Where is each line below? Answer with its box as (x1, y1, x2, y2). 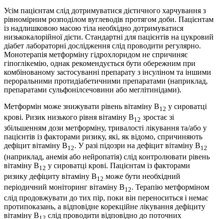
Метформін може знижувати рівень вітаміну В (4, 102, 159, 110)
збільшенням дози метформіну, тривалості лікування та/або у (4, 124, 207, 132)
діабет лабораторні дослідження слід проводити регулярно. (4, 42, 201, 50)
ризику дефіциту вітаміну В (4, 172, 97, 180)
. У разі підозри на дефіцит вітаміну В (74, 141, 200, 150)
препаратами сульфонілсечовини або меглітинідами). (4, 86, 181, 94)
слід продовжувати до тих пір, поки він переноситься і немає (4, 194, 208, 202)
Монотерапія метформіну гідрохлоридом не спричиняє (4, 50, 188, 59)
